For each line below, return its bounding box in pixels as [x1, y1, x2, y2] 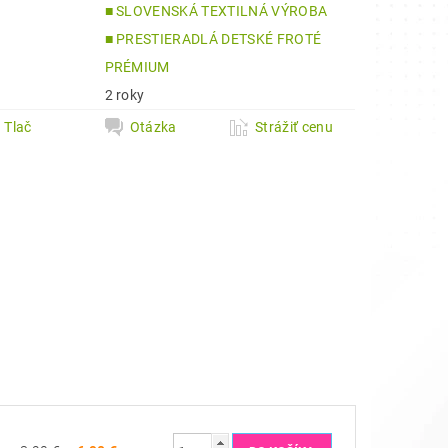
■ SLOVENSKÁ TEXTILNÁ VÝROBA [104, 3, 328, 19]
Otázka [129, 119, 177, 135]
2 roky [104, 87, 145, 103]
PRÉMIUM [104, 59, 170, 75]
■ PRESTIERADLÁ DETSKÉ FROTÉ [104, 31, 322, 47]
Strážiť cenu [255, 119, 333, 135]
